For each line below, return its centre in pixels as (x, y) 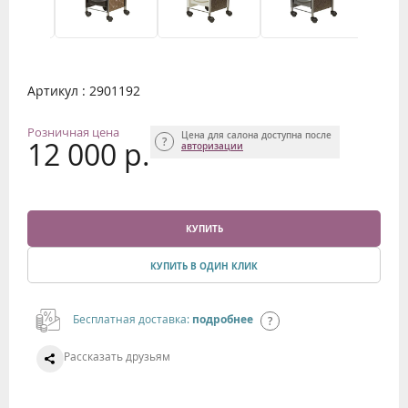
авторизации (212, 146)
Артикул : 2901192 (84, 90)
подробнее (223, 319)
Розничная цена (73, 132)
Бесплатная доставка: (133, 318)
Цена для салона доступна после (256, 135)
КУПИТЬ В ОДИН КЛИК (204, 265)
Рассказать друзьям (117, 356)
